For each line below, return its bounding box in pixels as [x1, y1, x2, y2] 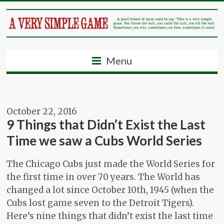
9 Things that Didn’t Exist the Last [6, 116, 206, 133]
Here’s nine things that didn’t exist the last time [6, 210, 213, 222]
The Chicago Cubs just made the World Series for [6, 158, 215, 170]
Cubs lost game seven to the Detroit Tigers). [6, 197, 194, 209]
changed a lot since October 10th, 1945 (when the [6, 184, 214, 196]
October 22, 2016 [6, 106, 77, 117]
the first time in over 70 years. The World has [6, 171, 200, 183]
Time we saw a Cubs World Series [6, 132, 202, 149]
